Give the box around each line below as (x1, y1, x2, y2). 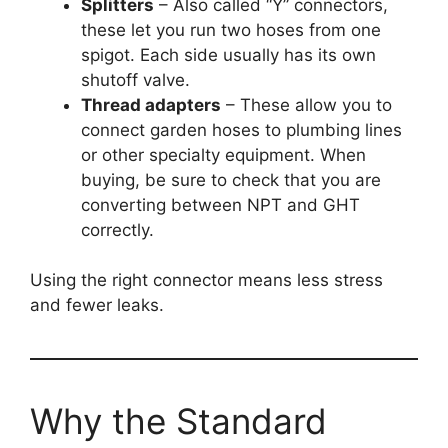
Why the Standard (30, 400, 327, 443)
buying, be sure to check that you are (81, 169, 381, 190)
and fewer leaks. (30, 295, 164, 316)
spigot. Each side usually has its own (81, 44, 376, 65)
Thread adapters (81, 94, 221, 115)
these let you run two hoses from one (81, 19, 381, 40)
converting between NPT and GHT (81, 194, 360, 215)
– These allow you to (221, 94, 392, 115)
